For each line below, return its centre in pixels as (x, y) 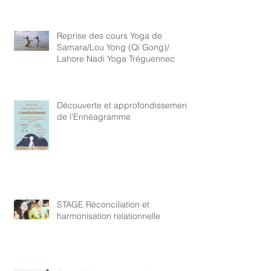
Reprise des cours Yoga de (109, 35)
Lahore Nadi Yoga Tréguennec (116, 58)
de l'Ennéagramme (94, 116)
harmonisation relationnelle (109, 216)
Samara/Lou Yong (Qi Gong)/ (113, 47)
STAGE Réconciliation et (103, 204)
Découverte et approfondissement (123, 105)
